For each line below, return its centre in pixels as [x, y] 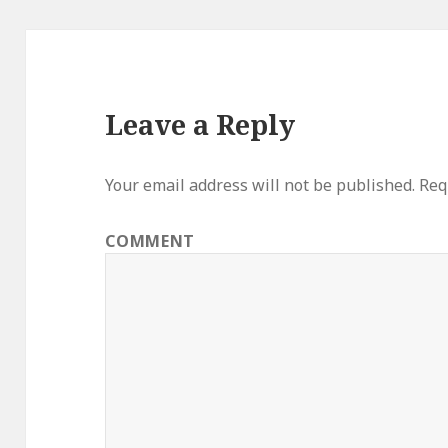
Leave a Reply [200, 125]
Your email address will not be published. [260, 185]
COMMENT [150, 241]
